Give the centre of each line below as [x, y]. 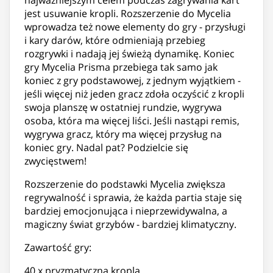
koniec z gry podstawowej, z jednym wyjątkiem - [133, 80]
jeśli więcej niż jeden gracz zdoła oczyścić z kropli [134, 94]
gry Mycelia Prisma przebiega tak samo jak [121, 67]
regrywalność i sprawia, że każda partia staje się [133, 197]
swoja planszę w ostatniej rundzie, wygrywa [123, 107]
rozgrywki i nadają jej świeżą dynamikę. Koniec [129, 53]
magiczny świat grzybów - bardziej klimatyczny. [130, 224]
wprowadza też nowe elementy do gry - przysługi [135, 27]
